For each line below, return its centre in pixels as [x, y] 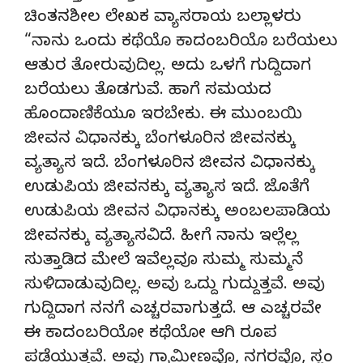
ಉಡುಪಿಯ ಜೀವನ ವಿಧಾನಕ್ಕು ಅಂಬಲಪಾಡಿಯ [177, 213]
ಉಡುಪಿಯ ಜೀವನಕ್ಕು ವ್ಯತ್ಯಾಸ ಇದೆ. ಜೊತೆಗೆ [167, 189]
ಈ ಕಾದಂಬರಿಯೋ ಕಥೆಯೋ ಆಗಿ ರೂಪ [151, 335]
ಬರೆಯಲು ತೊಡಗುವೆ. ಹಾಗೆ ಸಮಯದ [148, 92]
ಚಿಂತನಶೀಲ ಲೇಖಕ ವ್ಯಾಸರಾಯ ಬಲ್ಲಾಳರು [163, 19]
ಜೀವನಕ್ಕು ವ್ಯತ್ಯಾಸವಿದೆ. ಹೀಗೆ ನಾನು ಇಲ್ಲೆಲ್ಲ [161, 237]
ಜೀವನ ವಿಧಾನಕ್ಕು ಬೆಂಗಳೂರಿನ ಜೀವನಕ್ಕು [160, 140]
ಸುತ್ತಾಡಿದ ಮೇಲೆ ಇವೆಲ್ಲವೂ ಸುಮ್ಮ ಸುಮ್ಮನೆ [164, 262]
